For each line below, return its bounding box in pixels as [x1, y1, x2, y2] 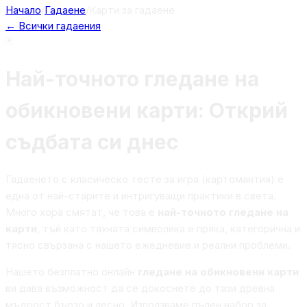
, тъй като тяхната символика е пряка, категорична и [37, 222, 300, 236]
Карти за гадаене [89, 3, 175, 16]
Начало [5, 3, 41, 16]
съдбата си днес [5, 130, 178, 155]
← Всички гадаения [5, 19, 101, 32]
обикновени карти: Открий [5, 98, 288, 123]
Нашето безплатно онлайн [5, 265, 138, 279]
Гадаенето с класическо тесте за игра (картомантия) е [5, 173, 284, 186]
